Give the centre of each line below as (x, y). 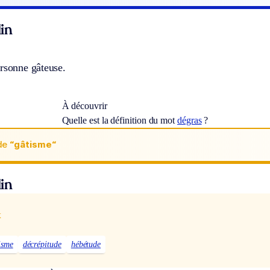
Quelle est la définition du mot (120, 120)
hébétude (86, 245)
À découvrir (84, 105)
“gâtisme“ (33, 145)
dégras (190, 120)
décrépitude (42, 245)
